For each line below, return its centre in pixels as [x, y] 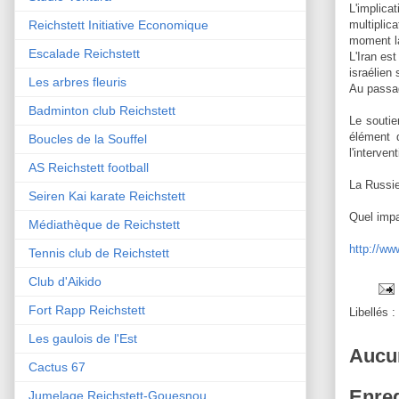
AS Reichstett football [89, 167]
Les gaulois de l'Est [83, 338]
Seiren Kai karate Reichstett [107, 195]
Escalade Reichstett [84, 53]
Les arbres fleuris [77, 81]
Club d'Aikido [65, 281]
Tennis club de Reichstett [99, 252]
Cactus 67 [57, 366]
